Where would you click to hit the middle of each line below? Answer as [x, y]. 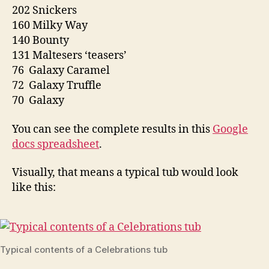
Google [230, 129]
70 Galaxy [38, 101]
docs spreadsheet [56, 144]
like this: [34, 188]
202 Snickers [44, 11]
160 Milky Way [50, 26]
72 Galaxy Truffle [57, 86]
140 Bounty [41, 41]
